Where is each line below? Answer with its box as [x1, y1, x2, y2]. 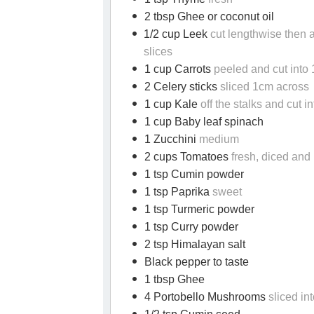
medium [198, 133, 239, 146]
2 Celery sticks [144, 81, 220, 93]
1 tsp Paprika [144, 186, 212, 198]
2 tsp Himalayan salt [144, 238, 245, 251]
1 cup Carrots [144, 63, 214, 76]
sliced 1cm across [219, 81, 309, 93]
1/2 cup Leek [144, 28, 211, 41]
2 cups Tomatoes [144, 151, 231, 163]
